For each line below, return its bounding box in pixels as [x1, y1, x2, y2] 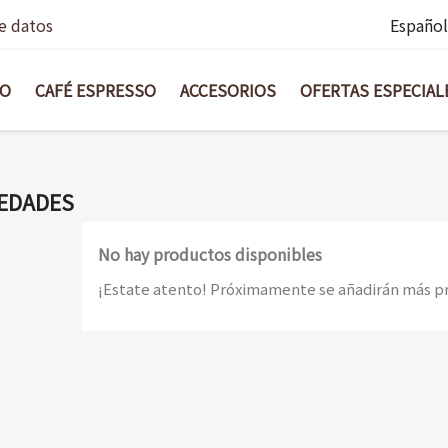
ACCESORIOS [180, 78, 276, 102]
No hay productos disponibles [97, 242, 322, 266]
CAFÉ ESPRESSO [35, 78, 156, 102]
